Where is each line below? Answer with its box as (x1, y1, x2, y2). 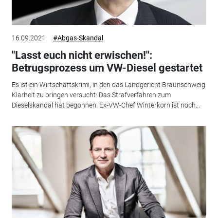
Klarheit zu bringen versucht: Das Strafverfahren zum (11, 91, 171, 99)
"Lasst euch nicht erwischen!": (11, 49, 152, 62)
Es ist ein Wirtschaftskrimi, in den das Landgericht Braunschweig (11, 80, 205, 89)
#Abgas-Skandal (53, 34, 103, 42)
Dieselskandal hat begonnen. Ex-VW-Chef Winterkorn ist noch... (11, 101, 200, 109)
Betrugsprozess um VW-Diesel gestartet (11, 62, 202, 74)
